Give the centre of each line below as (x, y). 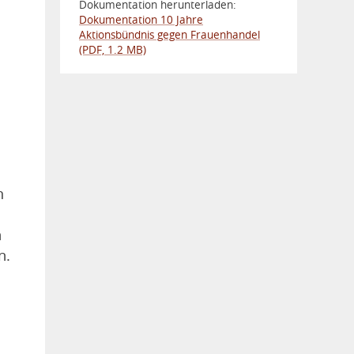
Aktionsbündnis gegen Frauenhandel (169, 34)
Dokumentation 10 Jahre (141, 19)
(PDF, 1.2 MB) (113, 49)
